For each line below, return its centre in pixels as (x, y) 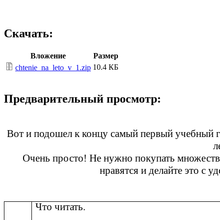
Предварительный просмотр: (82, 99)
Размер (106, 56)
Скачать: (28, 34)
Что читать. (61, 207)
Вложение (48, 56)
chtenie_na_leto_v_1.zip (53, 68)
